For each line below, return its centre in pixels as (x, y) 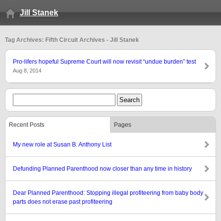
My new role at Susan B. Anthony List (62, 145)
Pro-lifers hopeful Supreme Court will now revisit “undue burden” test (104, 62)
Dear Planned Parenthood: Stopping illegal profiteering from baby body (108, 193)
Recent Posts (27, 125)
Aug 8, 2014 (27, 71)
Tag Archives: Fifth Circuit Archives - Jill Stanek (72, 40)
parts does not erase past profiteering (63, 202)
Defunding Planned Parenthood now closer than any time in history (102, 169)
